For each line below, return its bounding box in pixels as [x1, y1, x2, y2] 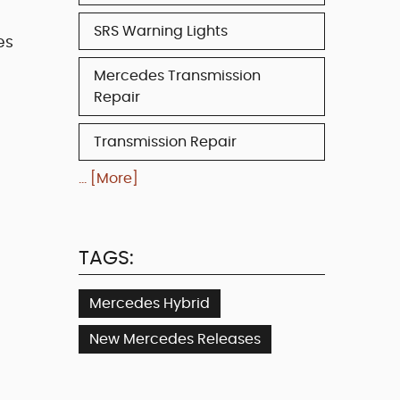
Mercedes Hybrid [89, 296, 210, 311]
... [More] [79, 171, 138, 186]
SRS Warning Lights [94, 23, 228, 38]
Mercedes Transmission [94, 68, 261, 83]
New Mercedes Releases [89, 331, 261, 346]
